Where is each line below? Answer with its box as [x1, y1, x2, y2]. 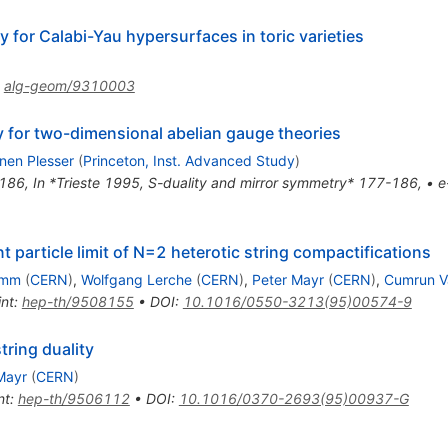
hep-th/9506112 [17, 390, 130, 408]
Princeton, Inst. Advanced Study [82, 152, 295, 170]
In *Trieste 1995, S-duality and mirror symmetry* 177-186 [32, 174, 418, 192]
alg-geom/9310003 [3, 77, 135, 95]
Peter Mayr [251, 271, 324, 289]
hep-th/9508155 [21, 293, 134, 311]
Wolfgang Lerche [80, 271, 192, 289]
